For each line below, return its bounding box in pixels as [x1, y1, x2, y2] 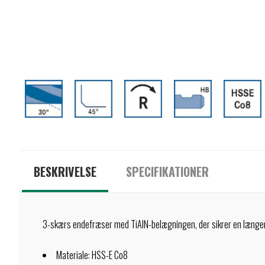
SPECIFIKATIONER [126, 163, 209, 180]
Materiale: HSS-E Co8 [56, 248, 128, 262]
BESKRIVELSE [34, 163, 96, 180]
